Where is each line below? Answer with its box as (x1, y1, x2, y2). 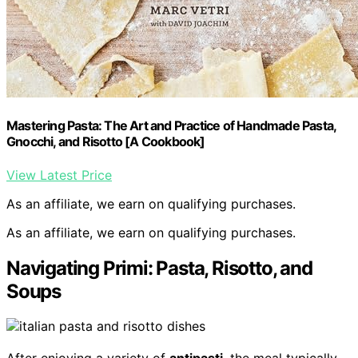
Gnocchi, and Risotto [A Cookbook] (6, 133, 205, 150)
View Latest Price (6, 166, 112, 183)
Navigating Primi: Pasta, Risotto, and (6, 256, 312, 280)
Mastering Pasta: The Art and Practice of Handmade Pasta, (6, 117, 336, 134)
